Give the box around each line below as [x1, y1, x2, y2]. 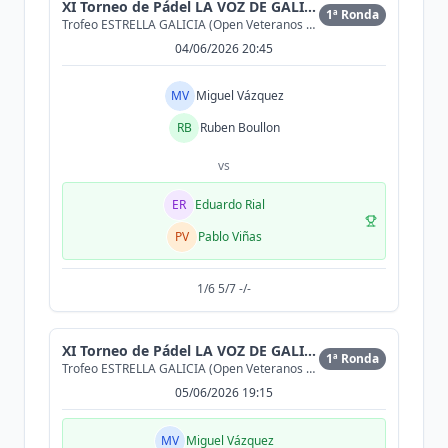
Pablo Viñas [198, 228, 262, 245]
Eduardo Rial [195, 196, 265, 213]
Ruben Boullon [200, 119, 280, 136]
